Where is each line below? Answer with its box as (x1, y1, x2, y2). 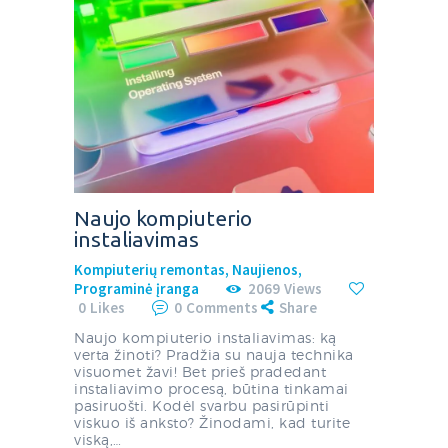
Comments (186, 297, 259, 317)
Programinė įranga (74, 278, 199, 298)
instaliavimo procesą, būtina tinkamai (74, 380, 349, 398)
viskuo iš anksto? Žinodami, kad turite (74, 414, 350, 432)
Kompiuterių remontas (74, 259, 225, 279)
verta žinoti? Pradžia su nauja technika (74, 346, 354, 364)
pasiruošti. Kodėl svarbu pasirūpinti (74, 397, 329, 415)
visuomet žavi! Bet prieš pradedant (74, 363, 326, 381)
